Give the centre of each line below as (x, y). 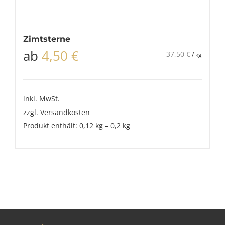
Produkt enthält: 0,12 (59, 125)
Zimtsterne (47, 39)
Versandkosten (65, 112)
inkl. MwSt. (41, 99)
